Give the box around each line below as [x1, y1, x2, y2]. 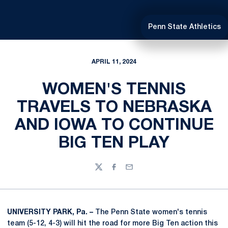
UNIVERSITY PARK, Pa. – [7, 209, 95, 216]
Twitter [94, 168, 119, 175]
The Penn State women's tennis [95, 209, 207, 216]
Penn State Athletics [148, 24, 221, 31]
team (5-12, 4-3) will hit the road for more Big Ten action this [7, 220, 218, 227]
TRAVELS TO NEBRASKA [16, 100, 212, 115]
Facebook [109, 168, 145, 175]
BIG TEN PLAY [59, 136, 169, 151]
